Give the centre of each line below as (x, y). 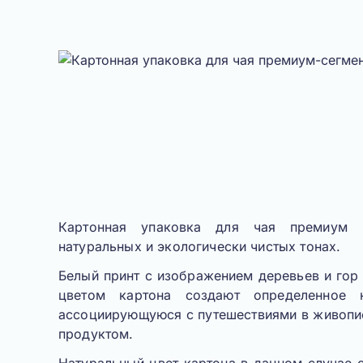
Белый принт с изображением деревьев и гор (209, 275)
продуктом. (98, 334)
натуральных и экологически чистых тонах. (202, 246)
